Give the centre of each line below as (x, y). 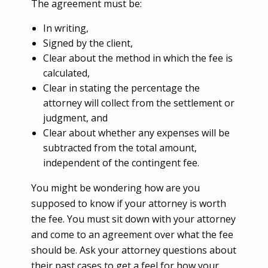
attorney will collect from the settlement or (139, 103)
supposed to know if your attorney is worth (129, 203)
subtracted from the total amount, (120, 147)
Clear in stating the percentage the (121, 88)
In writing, (66, 28)
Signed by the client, (88, 43)
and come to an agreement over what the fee (132, 234)
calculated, (66, 73)
